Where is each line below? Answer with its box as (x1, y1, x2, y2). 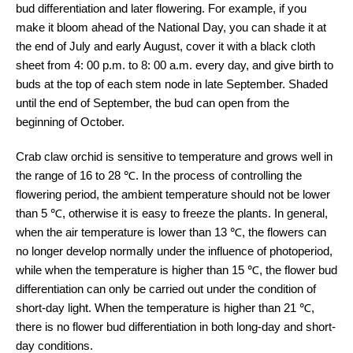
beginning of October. (16, 115, 124, 129)
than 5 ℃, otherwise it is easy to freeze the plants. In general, (16, 206, 328, 221)
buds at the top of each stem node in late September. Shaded (16, 77, 328, 91)
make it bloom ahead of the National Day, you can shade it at (16, 20, 326, 35)
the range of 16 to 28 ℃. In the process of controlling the (16, 169, 302, 183)
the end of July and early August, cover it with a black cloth (16, 39, 315, 54)
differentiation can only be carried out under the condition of (16, 282, 316, 296)
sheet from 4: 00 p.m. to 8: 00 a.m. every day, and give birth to (16, 58, 333, 72)
